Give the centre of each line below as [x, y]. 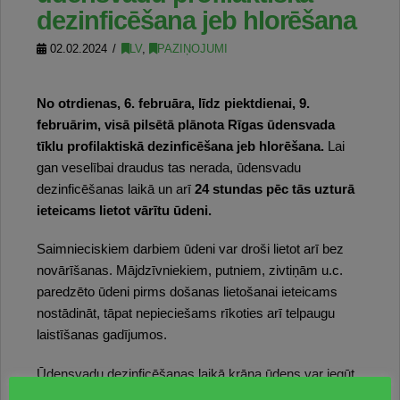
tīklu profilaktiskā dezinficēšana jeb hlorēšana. [180, 147]
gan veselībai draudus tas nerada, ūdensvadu [169, 168]
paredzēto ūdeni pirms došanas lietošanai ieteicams [187, 292]
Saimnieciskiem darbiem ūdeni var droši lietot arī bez [190, 250]
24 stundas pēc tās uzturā [275, 190]
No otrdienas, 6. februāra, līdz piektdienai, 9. [173, 104]
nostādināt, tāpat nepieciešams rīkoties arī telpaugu [186, 314]
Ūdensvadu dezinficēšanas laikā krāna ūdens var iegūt [196, 374]
